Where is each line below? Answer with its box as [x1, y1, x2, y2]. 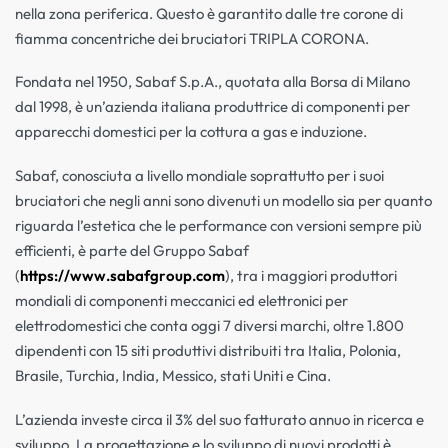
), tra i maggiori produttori [225, 266, 397, 286]
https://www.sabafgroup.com [20, 266, 225, 286]
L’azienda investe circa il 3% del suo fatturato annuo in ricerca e [15, 409, 424, 429]
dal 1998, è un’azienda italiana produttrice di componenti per [15, 97, 410, 117]
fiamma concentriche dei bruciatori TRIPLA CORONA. [15, 28, 369, 48]
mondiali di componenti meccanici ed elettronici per [15, 291, 348, 311]
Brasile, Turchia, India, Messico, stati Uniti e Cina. [15, 366, 331, 386]
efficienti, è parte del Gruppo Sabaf [15, 241, 249, 261]
